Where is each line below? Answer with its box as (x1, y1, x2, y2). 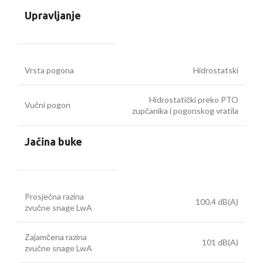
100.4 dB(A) (195, 197, 238, 207)
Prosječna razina (25, 191, 84, 202)
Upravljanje (25, 9, 81, 22)
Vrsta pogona (25, 65, 74, 76)
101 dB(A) (202, 237, 238, 248)
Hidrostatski (193, 65, 238, 76)
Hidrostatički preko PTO (149, 95, 238, 105)
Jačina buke (25, 136, 82, 148)
